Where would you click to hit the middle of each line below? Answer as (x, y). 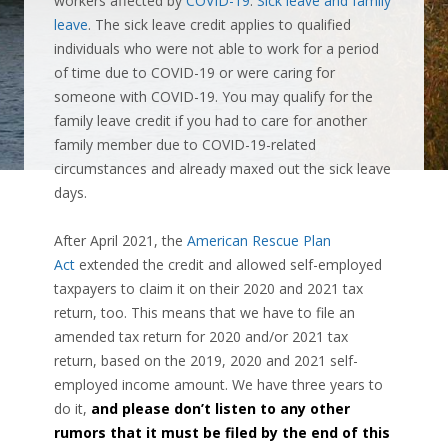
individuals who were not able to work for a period (216, 48)
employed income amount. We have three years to (218, 384)
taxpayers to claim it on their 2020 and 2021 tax (208, 288)
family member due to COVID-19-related (185, 144)
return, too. (90, 312)
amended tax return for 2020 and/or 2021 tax (201, 336)
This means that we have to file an (241, 312)
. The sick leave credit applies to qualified (219, 24)
